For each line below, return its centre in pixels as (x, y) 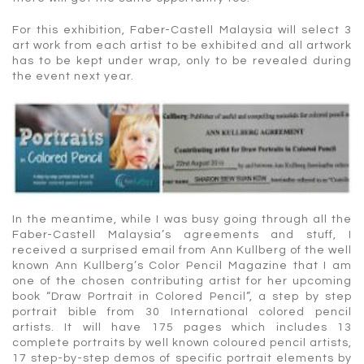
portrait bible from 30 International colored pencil (182, 312)
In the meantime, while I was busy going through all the (182, 219)
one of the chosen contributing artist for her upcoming (182, 281)
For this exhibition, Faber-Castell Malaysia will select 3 (182, 30)
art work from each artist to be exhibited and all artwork (182, 45)
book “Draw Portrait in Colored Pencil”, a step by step (182, 296)
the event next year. (73, 76)
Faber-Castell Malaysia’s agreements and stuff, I (182, 234)
